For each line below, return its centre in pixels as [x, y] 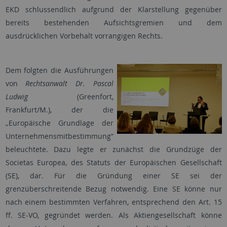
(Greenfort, [70, 97]
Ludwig [16, 97]
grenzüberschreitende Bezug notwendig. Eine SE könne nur [113, 189]
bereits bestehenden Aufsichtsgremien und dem [113, 23]
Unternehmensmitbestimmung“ [59, 136]
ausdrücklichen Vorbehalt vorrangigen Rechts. [84, 36]
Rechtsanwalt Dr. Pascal [70, 84]
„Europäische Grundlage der [59, 123]
